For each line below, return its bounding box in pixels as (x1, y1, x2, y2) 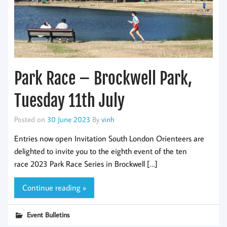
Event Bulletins (27, 209, 70, 219)
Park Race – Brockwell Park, (14, 68, 192, 89)
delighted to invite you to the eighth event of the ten (14, 145, 187, 156)
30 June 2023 (47, 113, 90, 124)
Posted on (14, 113, 47, 124)
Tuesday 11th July (14, 90, 125, 111)
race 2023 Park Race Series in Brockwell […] (14, 158, 158, 169)
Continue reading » (22, 182, 86, 193)
